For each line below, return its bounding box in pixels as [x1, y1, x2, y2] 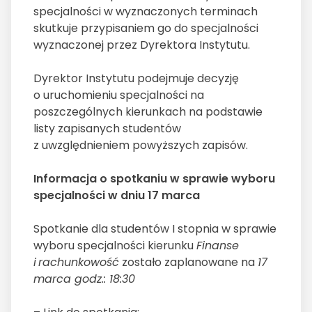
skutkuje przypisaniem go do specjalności [33, 20, 258, 37]
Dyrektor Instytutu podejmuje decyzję [33, 70, 239, 87]
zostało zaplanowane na [119, 254, 258, 271]
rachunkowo [36, 254, 107, 271]
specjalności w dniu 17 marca [33, 187, 200, 204]
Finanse [196, 237, 239, 254]
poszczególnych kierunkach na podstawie [33, 104, 263, 120]
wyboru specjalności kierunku [33, 237, 196, 254]
